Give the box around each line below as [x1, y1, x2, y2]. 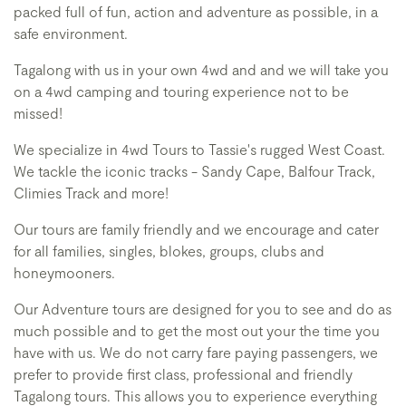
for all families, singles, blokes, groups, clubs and [14, 242, 324, 259]
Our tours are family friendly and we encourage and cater [14, 220, 379, 237]
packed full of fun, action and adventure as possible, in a [14, 3, 378, 20]
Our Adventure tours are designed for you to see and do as [14, 300, 391, 317]
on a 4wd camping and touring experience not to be [14, 82, 349, 100]
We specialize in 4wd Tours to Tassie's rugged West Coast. [14, 140, 385, 158]
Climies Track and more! [14, 184, 169, 201]
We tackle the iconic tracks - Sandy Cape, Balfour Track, [14, 162, 375, 179]
